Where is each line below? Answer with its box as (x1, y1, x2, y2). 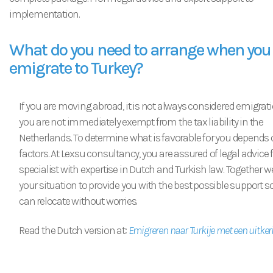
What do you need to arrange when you (9, 40, 271, 60)
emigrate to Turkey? (9, 58, 143, 78)
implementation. (9, 7, 80, 21)
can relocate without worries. (19, 194, 138, 208)
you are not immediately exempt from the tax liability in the (19, 115, 263, 129)
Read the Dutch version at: (19, 224, 129, 237)
